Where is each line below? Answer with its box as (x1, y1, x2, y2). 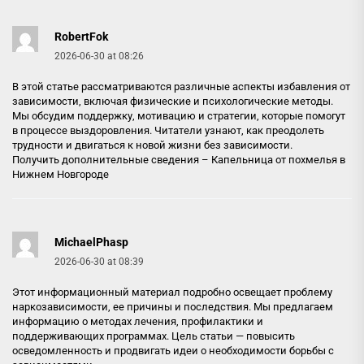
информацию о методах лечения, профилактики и (12, 314, 263, 327)
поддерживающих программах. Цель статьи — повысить (12, 329, 295, 342)
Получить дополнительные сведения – (12, 153, 211, 166)
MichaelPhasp (54, 235, 128, 249)
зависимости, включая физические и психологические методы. (12, 94, 333, 107)
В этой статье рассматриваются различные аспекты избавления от (12, 80, 350, 93)
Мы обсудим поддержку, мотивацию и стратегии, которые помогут (12, 109, 345, 122)
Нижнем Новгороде (12, 167, 109, 180)
